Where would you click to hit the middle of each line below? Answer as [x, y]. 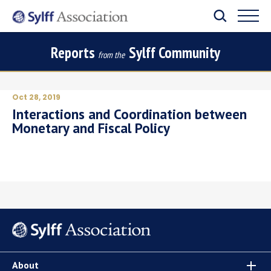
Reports [75, 53]
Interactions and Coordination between [129, 114]
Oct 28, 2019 [36, 97]
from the [112, 55]
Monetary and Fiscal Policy [91, 128]
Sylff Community [173, 53]
